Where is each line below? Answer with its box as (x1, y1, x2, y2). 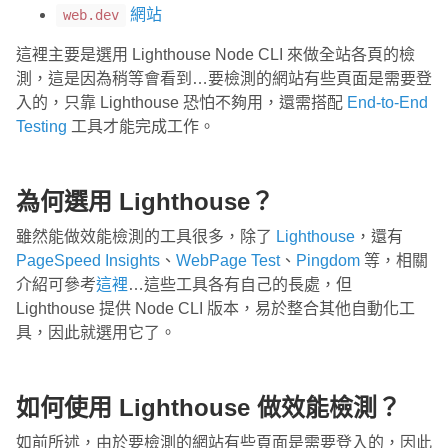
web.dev (62, 7, 119, 24)
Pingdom (296, 252, 360, 270)
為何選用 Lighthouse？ (16, 188, 274, 216)
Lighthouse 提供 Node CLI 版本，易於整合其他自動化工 (16, 300, 415, 318)
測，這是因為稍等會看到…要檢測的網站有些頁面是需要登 (16, 70, 432, 88)
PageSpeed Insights (16, 252, 160, 270)
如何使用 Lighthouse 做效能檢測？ (16, 394, 401, 422)
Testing (16, 118, 67, 136)
